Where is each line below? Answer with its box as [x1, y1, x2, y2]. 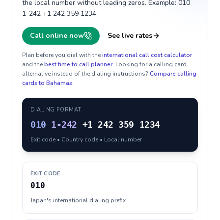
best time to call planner [44, 60, 112, 68]
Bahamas [46, 79, 72, 87]
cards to [22, 79, 46, 87]
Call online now [30, 31, 84, 40]
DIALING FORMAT [30, 106, 82, 113]
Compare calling [150, 70, 196, 78]
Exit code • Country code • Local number [30, 136, 142, 143]
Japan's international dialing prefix [30, 196, 126, 204]
